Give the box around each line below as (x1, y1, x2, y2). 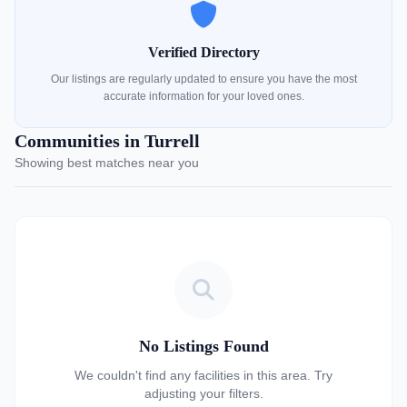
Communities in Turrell (15, 131, 200, 151)
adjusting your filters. (144, 386, 263, 401)
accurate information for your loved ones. (103, 90, 304, 103)
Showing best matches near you (15, 155, 199, 170)
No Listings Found (138, 337, 269, 355)
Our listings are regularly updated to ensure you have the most (50, 73, 357, 85)
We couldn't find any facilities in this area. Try (74, 368, 333, 382)
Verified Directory (147, 45, 260, 60)
